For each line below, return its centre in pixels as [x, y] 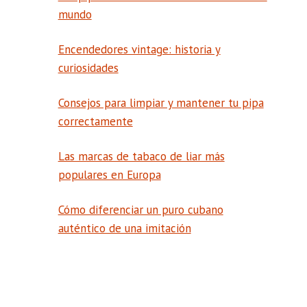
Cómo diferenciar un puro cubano [140, 210]
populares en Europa [109, 175]
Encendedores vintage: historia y [139, 50]
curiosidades [88, 68]
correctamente [95, 122]
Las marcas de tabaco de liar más [141, 157]
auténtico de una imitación [124, 229]
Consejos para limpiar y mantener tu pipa [161, 103]
